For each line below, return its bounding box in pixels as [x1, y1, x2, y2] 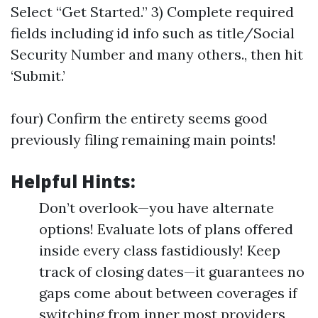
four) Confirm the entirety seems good [11, 109, 268, 127]
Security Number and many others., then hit [11, 45, 303, 63]
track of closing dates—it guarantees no [39, 263, 305, 280]
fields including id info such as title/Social [11, 24, 295, 42]
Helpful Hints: [11, 170, 136, 193]
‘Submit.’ [11, 67, 65, 84]
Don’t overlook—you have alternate [39, 199, 274, 216]
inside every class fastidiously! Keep [39, 241, 280, 259]
